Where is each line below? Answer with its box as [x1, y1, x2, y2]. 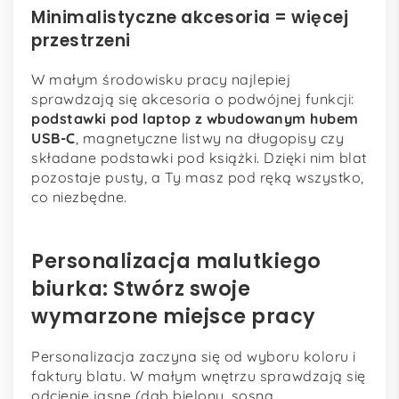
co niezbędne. [31, 187, 127, 206]
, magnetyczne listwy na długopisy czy [75, 128, 344, 147]
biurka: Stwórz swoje [31, 273, 250, 303]
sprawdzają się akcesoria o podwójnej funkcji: [31, 89, 354, 108]
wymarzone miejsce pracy [31, 301, 316, 330]
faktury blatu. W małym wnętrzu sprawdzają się [31, 367, 366, 386]
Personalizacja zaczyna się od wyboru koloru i [31, 347, 356, 366]
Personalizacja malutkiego [31, 246, 322, 275]
